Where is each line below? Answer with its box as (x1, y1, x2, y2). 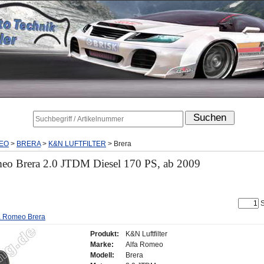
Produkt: (90, 229, 119, 238)
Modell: (90, 250, 114, 259)
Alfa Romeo (126, 240, 163, 249)
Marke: (90, 240, 114, 249)
